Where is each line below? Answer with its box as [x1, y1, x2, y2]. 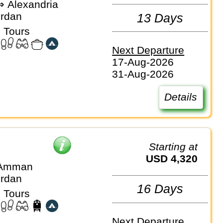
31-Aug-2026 [112, 68, 174, 80]
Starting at [156, 140, 198, 152]
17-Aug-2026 [112, 56, 174, 68]
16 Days [137, 182, 184, 196]
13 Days [137, 10, 184, 25]
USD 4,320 [153, 152, 198, 164]
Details [164, 91, 198, 103]
